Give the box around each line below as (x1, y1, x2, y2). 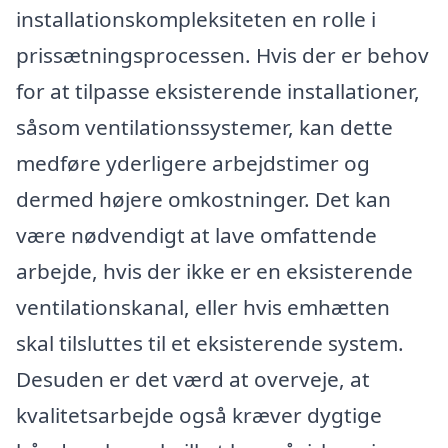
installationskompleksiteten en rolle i (16, 4, 376, 33)
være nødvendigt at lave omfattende (16, 220, 377, 249)
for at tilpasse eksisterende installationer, (16, 76, 420, 105)
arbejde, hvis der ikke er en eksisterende (16, 256, 413, 285)
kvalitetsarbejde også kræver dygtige (16, 400, 382, 429)
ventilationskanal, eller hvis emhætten (16, 292, 390, 321)
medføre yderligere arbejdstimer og (16, 148, 370, 177)
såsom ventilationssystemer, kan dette (16, 112, 393, 141)
